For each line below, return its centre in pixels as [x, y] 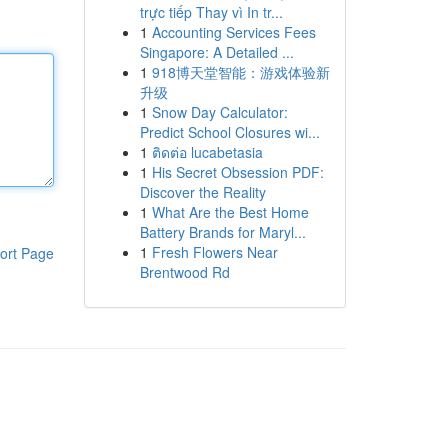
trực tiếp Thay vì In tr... [211, 12]
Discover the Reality [202, 192]
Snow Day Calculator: [219, 112]
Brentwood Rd [184, 272]
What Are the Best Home [230, 212]
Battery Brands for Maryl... [222, 232]
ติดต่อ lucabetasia [207, 152]
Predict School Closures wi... [229, 132]
